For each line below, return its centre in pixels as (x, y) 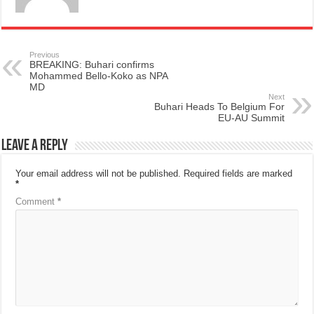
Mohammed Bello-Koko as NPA (99, 76)
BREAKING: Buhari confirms (92, 65)
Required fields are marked (238, 174)
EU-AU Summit (251, 118)
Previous (45, 55)
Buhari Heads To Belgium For (219, 107)
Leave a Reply (35, 146)
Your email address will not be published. (98, 174)
